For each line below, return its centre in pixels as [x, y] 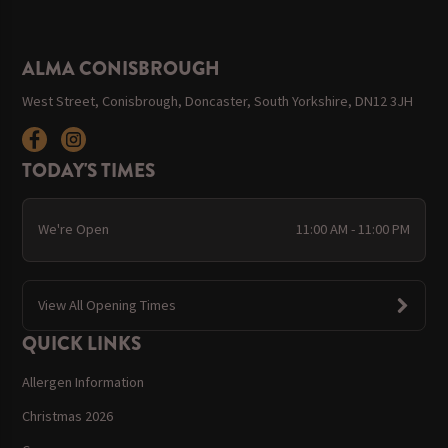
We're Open [73, 229]
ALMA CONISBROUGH [121, 69]
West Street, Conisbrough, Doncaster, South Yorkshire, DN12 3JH [218, 100]
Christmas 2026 [68, 415]
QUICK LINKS [82, 344]
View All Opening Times [106, 305]
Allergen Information [83, 381]
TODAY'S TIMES [89, 170]
